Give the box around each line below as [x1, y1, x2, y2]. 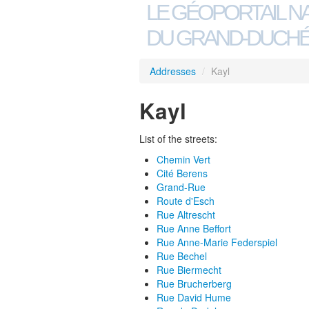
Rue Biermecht [157, 263, 221, 277]
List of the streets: [139, 132, 217, 146]
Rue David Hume [157, 290, 231, 304]
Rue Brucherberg [157, 277, 232, 290]
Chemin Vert [157, 152, 210, 166]
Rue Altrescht [157, 208, 215, 221]
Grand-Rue [157, 180, 206, 194]
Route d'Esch [157, 194, 215, 208]
